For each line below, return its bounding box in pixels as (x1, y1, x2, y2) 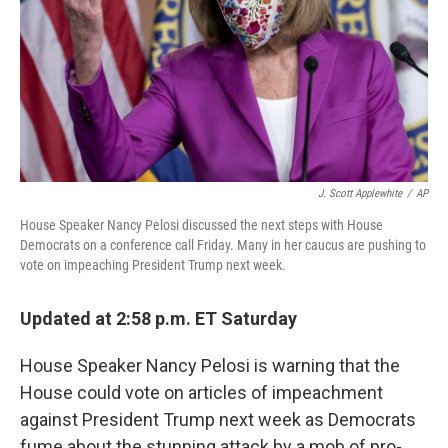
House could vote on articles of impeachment (20, 382, 383, 403)
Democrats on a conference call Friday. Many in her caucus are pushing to (20, 237, 426, 253)
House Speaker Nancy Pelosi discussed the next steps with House (20, 217, 383, 233)
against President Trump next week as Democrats (20, 409, 416, 430)
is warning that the (254, 355, 400, 376)
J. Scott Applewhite (318, 187, 402, 200)
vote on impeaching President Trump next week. (20, 257, 286, 273)
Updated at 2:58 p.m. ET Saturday (20, 308, 297, 329)
